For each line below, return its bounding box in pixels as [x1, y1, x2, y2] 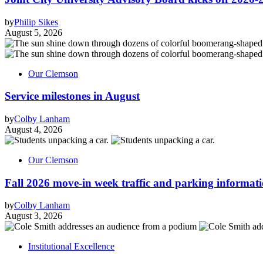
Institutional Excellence [28, 241, 114, 252]
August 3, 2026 [5, 211, 62, 221]
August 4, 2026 [5, 124, 62, 134]
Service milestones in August [5, 90, 140, 103]
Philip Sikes [14, 16, 58, 27]
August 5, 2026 [5, 27, 62, 38]
